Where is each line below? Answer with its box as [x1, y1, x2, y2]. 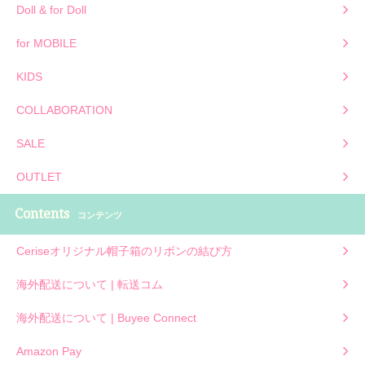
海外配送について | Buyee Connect [16, 310, 196, 324]
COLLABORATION [16, 103, 112, 117]
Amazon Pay [16, 344, 81, 358]
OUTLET [16, 169, 62, 183]
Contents [15, 205, 69, 222]
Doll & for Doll [16, 2, 86, 16]
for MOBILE [16, 36, 77, 50]
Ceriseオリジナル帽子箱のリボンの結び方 [16, 244, 232, 257]
